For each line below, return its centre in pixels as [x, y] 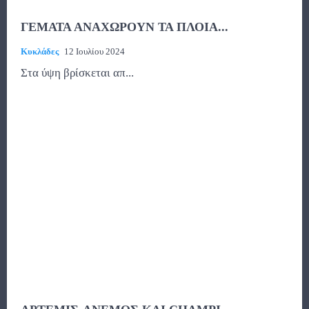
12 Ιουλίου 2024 [94, 52]
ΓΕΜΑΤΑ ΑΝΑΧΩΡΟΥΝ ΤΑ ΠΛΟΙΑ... [124, 27]
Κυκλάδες [40, 52]
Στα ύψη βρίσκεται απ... [77, 73]
